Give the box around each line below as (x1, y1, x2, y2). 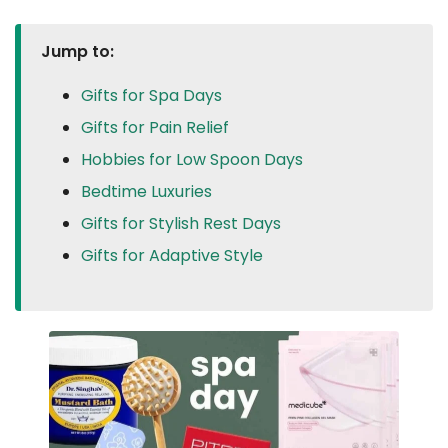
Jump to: (41, 39, 114, 63)
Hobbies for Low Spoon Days (81, 147, 303, 171)
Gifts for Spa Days (81, 83, 222, 107)
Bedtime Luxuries (81, 179, 212, 203)
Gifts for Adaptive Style (81, 243, 263, 267)
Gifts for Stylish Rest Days (81, 211, 281, 235)
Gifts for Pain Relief (81, 115, 229, 139)
